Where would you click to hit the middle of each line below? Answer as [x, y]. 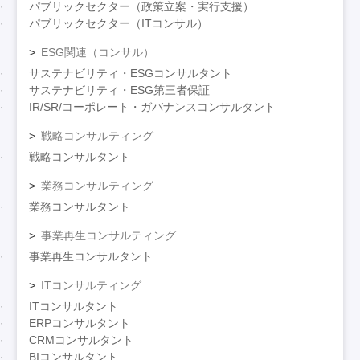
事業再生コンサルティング [109, 235]
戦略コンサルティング [98, 135]
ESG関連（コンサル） [98, 52]
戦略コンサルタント [80, 156]
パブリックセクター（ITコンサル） [119, 23]
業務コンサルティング [98, 185]
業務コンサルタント [80, 206]
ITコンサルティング [92, 285]
